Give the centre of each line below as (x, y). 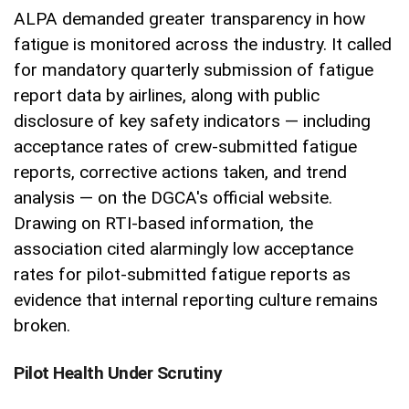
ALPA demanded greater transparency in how (189, 19)
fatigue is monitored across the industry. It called (203, 45)
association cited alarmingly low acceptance (184, 249)
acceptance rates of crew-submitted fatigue (185, 147)
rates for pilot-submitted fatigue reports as (182, 275)
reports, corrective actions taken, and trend (180, 173)
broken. (42, 326)
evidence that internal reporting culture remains (196, 300)
